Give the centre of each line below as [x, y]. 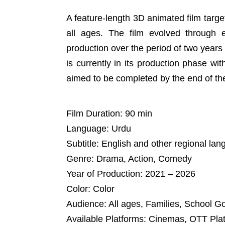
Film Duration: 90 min [109, 114]
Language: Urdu [99, 129]
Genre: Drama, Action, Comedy [129, 159]
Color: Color [90, 189]
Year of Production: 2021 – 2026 [131, 174]
